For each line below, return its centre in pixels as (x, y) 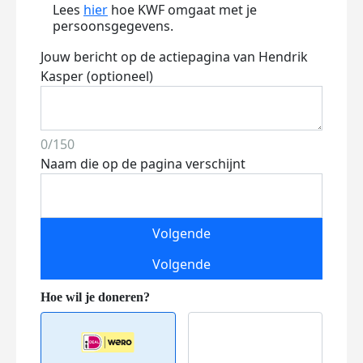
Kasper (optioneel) (97, 76)
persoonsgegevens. (113, 26)
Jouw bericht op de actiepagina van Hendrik (174, 57)
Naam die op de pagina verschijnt (143, 164)
